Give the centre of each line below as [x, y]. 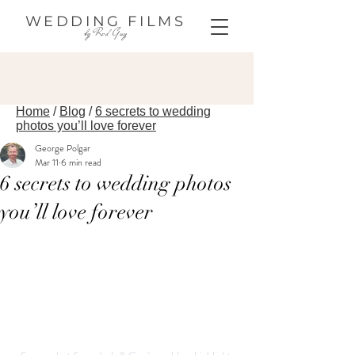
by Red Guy [105, 33]
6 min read [81, 162]
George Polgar [63, 148]
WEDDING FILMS [105, 21]
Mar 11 [47, 162]
